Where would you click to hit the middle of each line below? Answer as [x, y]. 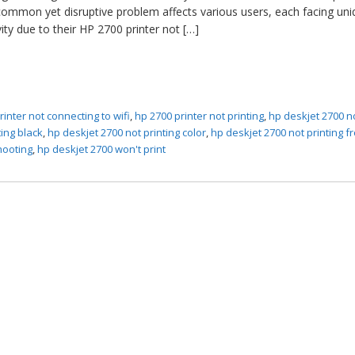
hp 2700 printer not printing [200, 115]
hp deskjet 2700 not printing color [127, 132]
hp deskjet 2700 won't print [102, 149]
